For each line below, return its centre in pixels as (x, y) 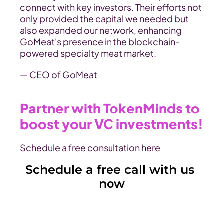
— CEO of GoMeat (58, 74)
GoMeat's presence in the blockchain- (100, 42)
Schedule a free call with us (110, 169)
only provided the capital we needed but (104, 19)
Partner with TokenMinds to (110, 108)
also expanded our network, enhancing (101, 30)
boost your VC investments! (111, 124)
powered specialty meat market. (88, 53)
